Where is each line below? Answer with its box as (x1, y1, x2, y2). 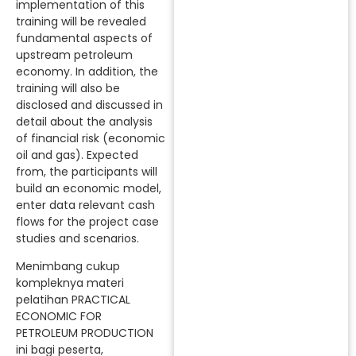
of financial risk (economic (16, 130, 165, 147)
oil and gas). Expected (16, 147, 138, 164)
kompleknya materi (16, 275, 124, 292)
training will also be (16, 80, 120, 97)
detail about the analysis (16, 114, 153, 130)
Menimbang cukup (16, 258, 120, 275)
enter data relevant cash (16, 197, 155, 214)
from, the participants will (16, 164, 157, 180)
